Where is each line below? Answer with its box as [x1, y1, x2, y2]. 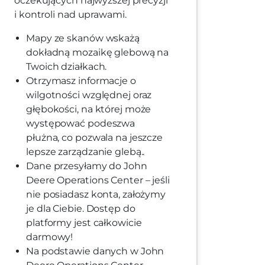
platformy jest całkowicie [26, 217, 142, 229]
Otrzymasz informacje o [26, 75, 136, 87]
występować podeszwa [26, 118, 135, 130]
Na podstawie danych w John [26, 245, 164, 257]
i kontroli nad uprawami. [14, 9, 127, 21]
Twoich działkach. [26, 61, 107, 73]
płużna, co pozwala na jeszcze [26, 132, 163, 144]
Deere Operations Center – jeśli [26, 174, 170, 186]
